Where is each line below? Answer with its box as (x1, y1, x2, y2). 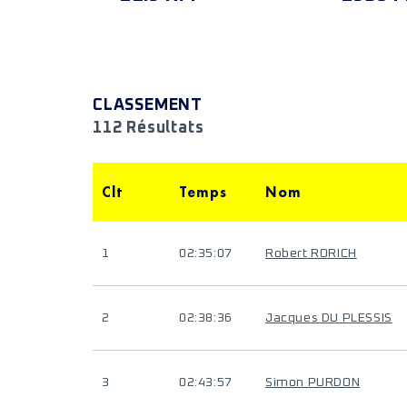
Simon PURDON (265, 376, 361, 389)
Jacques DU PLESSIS (265, 312, 392, 324)
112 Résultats (93, 120, 204, 136)
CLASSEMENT (93, 97, 203, 114)
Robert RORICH (265, 247, 357, 260)
